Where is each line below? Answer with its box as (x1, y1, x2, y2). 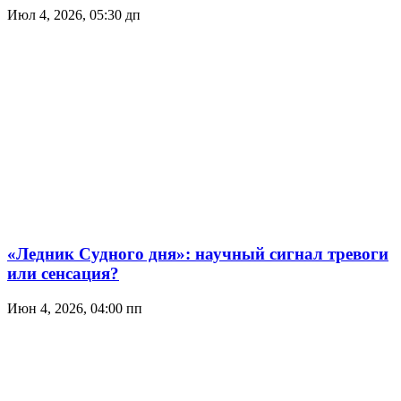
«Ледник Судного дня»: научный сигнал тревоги (7, 244, 388, 264)
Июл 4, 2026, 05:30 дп (7, 6, 141, 22)
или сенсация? (7, 264, 119, 284)
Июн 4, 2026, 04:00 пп (7, 301, 142, 317)
